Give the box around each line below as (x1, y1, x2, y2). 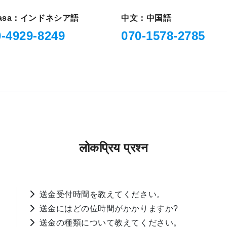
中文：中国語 (121, 14, 172, 23)
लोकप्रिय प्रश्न (79, 141, 148, 155)
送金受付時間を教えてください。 (39, 190, 165, 199)
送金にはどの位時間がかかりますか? (39, 204, 178, 213)
